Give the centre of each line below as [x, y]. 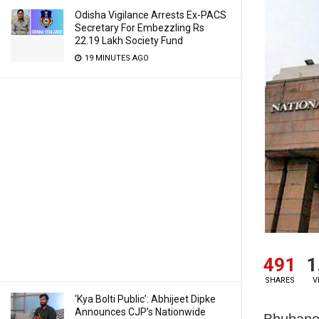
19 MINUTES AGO [116, 58]
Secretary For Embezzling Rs [140, 28]
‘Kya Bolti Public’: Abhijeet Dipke [145, 299]
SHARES [279, 280]
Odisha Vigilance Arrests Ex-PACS [151, 15]
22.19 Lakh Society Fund [129, 41]
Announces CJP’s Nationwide [140, 312]
